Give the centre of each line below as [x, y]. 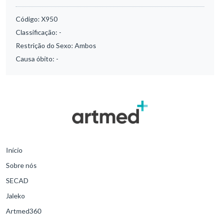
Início [14, 150]
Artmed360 [24, 211]
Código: [28, 19]
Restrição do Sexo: [45, 46]
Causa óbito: [36, 59]
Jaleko [15, 196]
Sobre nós [21, 165]
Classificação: [37, 32]
